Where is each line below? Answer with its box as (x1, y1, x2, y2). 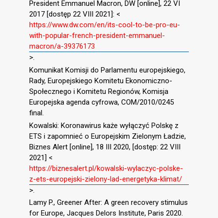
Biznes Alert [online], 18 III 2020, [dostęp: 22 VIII (29, 142, 181, 151)
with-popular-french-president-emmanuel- (29, 31, 165, 40)
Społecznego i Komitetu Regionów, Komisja (29, 87, 168, 96)
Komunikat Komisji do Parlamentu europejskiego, (29, 65, 185, 74)
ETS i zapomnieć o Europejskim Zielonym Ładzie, (29, 131, 186, 141)
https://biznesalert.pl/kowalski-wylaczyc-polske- (29, 163, 183, 173)
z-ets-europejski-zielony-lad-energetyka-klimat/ (29, 174, 182, 183)
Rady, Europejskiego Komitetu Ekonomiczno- (29, 76, 172, 85)
